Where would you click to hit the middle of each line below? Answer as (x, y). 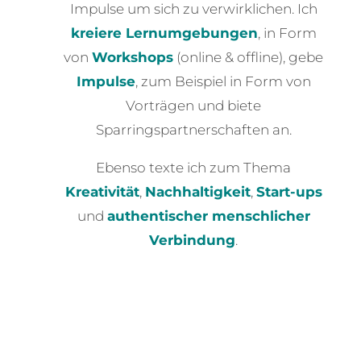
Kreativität (102, 191)
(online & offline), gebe (249, 57)
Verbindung (193, 240)
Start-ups (289, 191)
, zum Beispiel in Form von (223, 81)
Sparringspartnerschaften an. (193, 129)
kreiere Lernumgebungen (164, 33)
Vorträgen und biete (194, 105)
